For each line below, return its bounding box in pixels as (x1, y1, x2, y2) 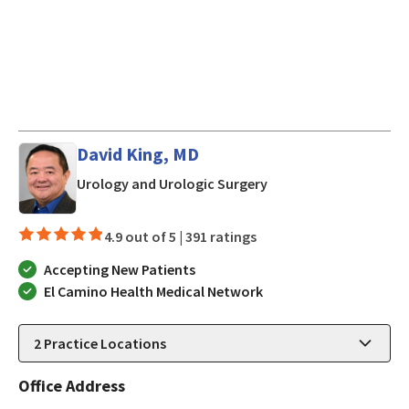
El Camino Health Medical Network (44, 282, 263, 301)
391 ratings (185, 227, 257, 246)
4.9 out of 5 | (104, 227, 185, 246)
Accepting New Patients (44, 260, 195, 279)
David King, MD (77, 142, 199, 165)
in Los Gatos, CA (267, 173, 370, 192)
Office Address (18, 375, 125, 397)
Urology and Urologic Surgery (77, 173, 267, 193)
